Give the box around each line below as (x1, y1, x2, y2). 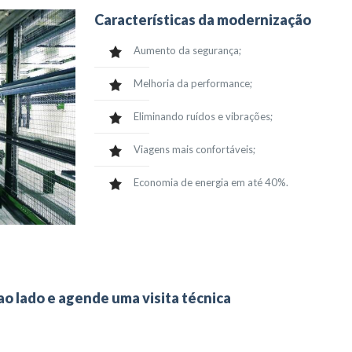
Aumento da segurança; (133, 44, 241, 57)
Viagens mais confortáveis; (133, 143, 255, 156)
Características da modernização (93, 11, 311, 28)
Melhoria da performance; (133, 77, 252, 90)
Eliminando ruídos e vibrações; (133, 110, 273, 123)
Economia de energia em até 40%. (133, 176, 288, 189)
